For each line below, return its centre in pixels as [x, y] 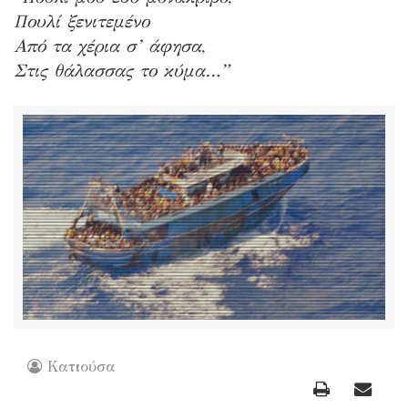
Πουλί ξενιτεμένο [82, 22]
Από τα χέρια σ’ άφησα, [109, 46]
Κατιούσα [82, 366]
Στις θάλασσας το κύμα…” [121, 71]
